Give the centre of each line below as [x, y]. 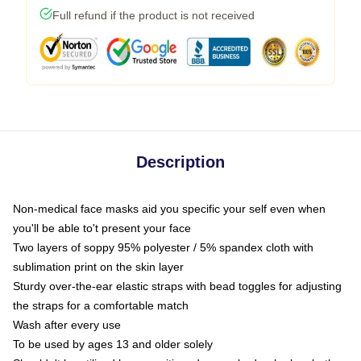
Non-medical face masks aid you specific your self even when [169, 209]
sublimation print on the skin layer [98, 267]
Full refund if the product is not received [154, 15]
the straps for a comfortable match [101, 305]
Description [180, 162]
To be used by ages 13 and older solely [113, 344]
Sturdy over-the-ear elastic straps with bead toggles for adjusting [177, 286]
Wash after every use [67, 325]
